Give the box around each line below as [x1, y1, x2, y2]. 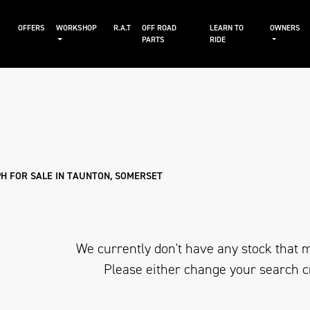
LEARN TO [209, 23, 244, 33]
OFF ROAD [142, 23, 177, 33]
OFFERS [17, 23, 45, 33]
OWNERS [269, 23, 300, 33]
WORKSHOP [55, 23, 97, 33]
